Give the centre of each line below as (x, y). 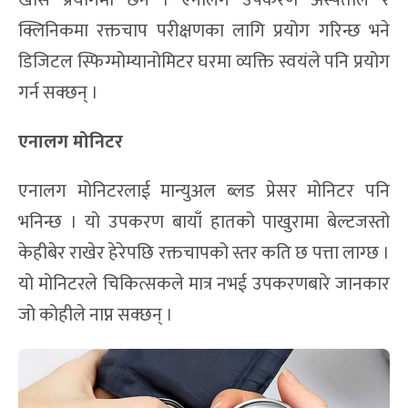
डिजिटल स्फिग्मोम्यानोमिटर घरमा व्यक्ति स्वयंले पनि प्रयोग (204, 62)
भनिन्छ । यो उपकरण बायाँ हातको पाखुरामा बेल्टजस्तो (204, 223)
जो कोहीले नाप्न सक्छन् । (96, 316)
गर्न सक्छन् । (58, 93)
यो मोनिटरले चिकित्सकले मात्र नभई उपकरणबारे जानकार (204, 285)
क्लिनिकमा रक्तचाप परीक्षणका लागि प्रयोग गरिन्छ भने (204, 31)
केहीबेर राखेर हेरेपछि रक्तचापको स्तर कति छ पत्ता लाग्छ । (204, 254)
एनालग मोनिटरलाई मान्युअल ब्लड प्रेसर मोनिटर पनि (204, 192)
